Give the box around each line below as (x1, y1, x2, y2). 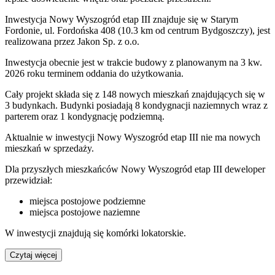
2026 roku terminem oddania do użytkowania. (5, 68, 184, 79)
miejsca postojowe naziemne (29, 206, 140, 217)
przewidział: (5, 174, 52, 185)
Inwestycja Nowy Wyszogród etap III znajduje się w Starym (5, 14, 238, 25)
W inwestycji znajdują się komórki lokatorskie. (5, 227, 186, 238)
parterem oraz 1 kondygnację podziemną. (5, 110, 165, 122)
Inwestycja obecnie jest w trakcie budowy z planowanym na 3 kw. (5, 56, 262, 68)
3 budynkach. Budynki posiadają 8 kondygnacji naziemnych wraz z (5, 99, 268, 110)
